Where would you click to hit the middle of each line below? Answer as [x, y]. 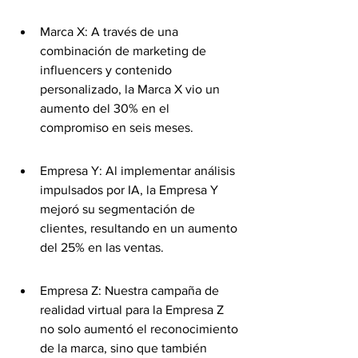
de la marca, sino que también [125, 348]
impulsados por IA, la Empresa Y [131, 190]
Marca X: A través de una [111, 32]
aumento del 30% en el [106, 108]
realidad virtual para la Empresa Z [133, 310]
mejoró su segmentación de [119, 209]
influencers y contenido [107, 70]
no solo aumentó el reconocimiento [141, 329]
